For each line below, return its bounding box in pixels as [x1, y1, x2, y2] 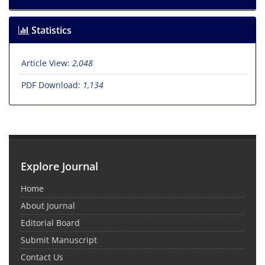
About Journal [21, 199, 75, 211]
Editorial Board [21, 216, 80, 228]
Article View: [21, 57, 72, 69]
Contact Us [21, 251, 63, 263]
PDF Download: [21, 79, 83, 91]
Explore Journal [21, 159, 98, 173]
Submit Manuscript [21, 234, 97, 245]
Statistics [29, 23, 72, 37]
